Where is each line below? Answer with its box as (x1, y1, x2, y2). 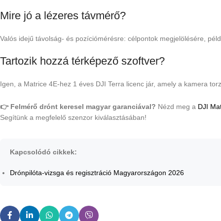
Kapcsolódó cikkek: (10, 148, 77, 156)
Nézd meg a (156, 103, 198, 111)
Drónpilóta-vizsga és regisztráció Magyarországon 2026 (10, 169, 184, 177)
